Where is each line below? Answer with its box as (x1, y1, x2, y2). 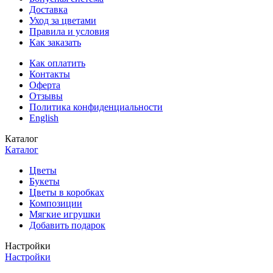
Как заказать (29, 37, 81, 48)
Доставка (29, 4, 68, 15)
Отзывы (29, 90, 63, 101)
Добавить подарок (29, 219, 105, 230)
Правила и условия (29, 26, 109, 37)
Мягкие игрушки (29, 208, 101, 219)
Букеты (29, 175, 60, 186)
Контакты (29, 68, 70, 79)
